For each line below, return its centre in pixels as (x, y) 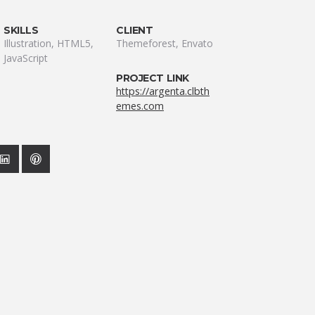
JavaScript (26, 58)
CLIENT (135, 30)
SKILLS (21, 30)
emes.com (140, 106)
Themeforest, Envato (165, 43)
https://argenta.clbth (163, 91)
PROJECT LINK (153, 78)
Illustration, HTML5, (49, 43)
